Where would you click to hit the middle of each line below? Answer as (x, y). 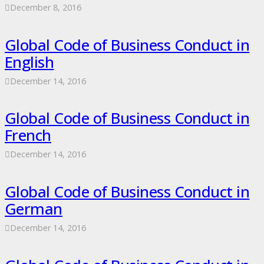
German (34, 209)
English (29, 62)
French (28, 135)
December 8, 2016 (46, 8)
